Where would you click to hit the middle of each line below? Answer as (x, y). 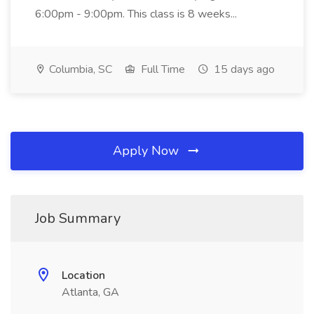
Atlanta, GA (90, 292)
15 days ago (243, 69)
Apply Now (148, 151)
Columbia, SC (79, 69)
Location (83, 275)
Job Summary (78, 218)
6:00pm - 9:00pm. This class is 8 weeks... (137, 14)
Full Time (162, 69)
